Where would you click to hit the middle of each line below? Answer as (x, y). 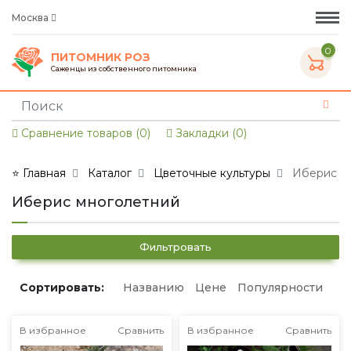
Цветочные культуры (212, 173)
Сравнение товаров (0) (84, 133)
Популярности (280, 288)
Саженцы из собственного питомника (124, 68)
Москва (31, 17)
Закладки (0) (210, 133)
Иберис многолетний (96, 202)
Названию (154, 288)
